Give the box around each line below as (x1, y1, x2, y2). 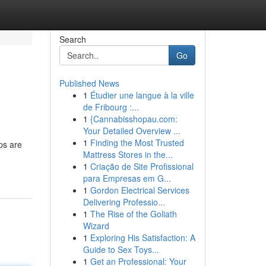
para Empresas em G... (83, 172, 171, 184)
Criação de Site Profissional (90, 160, 194, 172)
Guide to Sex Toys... (83, 243, 159, 255)
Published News (59, 77, 119, 89)
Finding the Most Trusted (90, 137, 184, 148)
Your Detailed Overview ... (83, 125, 180, 137)
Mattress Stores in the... (83, 148, 173, 160)
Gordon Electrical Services (90, 184, 189, 196)
